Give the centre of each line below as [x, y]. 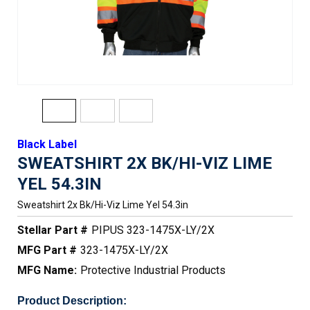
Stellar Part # [53, 230]
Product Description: [72, 301]
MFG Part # [47, 250]
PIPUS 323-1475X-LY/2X [153, 230]
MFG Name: [47, 270]
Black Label [47, 144]
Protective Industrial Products [153, 270]
